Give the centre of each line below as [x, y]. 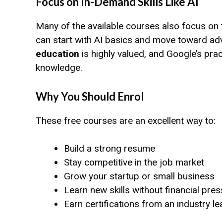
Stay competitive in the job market [134, 163]
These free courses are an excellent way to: [126, 120]
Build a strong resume [110, 149]
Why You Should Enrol [90, 96]
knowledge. [59, 68]
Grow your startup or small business [139, 176]
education [57, 54]
